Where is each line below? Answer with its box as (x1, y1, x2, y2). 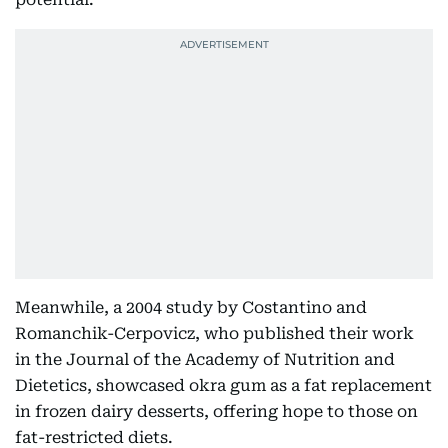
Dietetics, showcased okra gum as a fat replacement (15, 376, 432, 395)
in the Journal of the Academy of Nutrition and (15, 350, 395, 369)
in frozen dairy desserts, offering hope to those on (15, 402, 418, 421)
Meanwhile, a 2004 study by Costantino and (15, 298, 367, 317)
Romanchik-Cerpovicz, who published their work (15, 324, 414, 343)
